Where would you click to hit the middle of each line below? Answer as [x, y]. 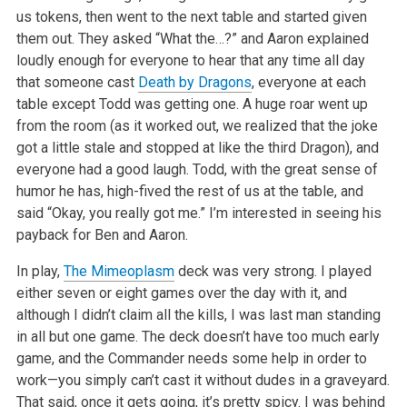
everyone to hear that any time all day [245, 60]
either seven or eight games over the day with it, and [181, 293]
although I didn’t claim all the [105, 314]
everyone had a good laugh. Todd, [121, 169]
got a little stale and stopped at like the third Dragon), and [197, 147]
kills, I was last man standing [287, 314]
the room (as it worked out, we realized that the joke [212, 125]
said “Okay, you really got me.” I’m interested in [164, 213]
